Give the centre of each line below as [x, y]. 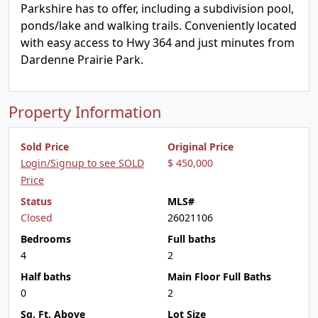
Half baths [46, 276]
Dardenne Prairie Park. [82, 60]
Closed [37, 218]
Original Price [201, 147]
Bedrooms [46, 239]
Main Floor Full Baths [219, 276]
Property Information [85, 112]
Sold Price [45, 147]
